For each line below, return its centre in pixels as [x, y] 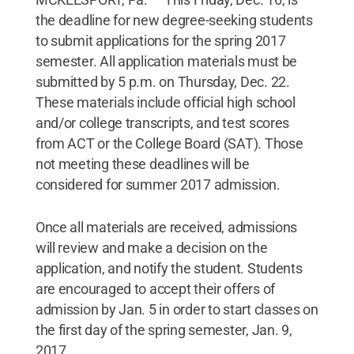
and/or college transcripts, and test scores [162, 122]
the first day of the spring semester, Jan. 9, [164, 330]
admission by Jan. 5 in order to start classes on [177, 309]
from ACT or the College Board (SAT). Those [169, 143]
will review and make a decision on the [151, 247]
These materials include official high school [165, 102]
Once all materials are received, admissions [166, 227]
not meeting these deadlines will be [142, 164]
